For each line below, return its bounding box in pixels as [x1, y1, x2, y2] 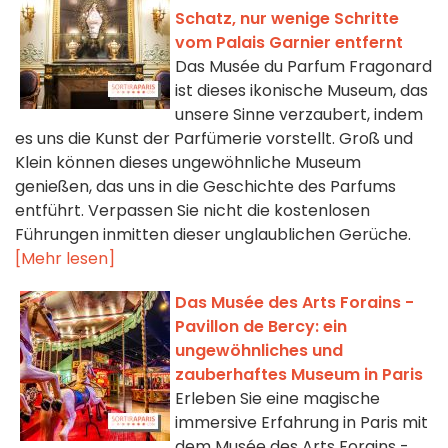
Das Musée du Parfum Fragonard [175, 55, 432, 79]
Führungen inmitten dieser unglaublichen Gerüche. [15, 223, 411, 247]
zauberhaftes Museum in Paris [175, 363, 423, 387]
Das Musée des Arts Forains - [175, 291, 414, 315]
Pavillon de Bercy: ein [175, 315, 347, 339]
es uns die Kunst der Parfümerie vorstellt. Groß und [15, 127, 413, 151]
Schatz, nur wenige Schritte [175, 7, 399, 31]
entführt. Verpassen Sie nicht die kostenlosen [15, 199, 370, 223]
